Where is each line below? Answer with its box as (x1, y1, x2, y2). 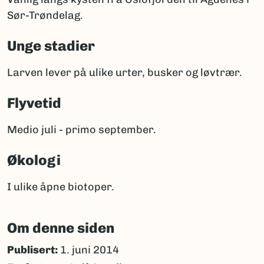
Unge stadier (7, 37, 95, 55)
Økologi (7, 151, 61, 169)
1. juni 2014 (58, 243, 119, 257)
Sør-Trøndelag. (7, 9, 83, 22)
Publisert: (7, 243, 58, 257)
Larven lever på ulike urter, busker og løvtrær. (7, 66, 242, 80)
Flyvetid (7, 94, 61, 112)
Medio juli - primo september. (7, 123, 156, 137)
